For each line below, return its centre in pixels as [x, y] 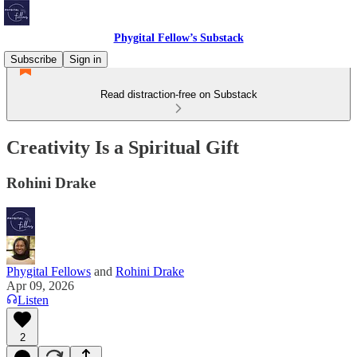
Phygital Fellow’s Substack [178, 38]
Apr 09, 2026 [40, 285]
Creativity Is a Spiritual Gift [123, 147]
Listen [33, 300]
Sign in [85, 59]
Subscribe [33, 59]
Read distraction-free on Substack [178, 94]
